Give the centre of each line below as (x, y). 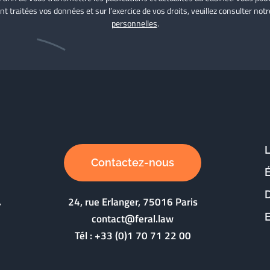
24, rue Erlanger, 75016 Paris (133, 202)
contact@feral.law (133, 219)
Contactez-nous (133, 163)
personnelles (134, 24)
